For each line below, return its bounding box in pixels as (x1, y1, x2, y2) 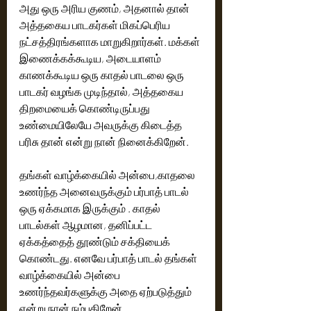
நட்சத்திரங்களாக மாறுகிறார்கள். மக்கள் (19, 34, 202, 48)
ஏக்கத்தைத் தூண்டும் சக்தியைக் (19, 234, 172, 248)
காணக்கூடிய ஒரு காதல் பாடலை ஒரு (19, 67, 186, 81)
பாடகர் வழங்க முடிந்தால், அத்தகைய (19, 84, 185, 98)
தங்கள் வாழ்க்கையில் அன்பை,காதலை (19, 167, 197, 181)
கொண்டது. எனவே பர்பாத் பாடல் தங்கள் (19, 251, 199, 264)
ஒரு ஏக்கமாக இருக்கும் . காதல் (19, 201, 162, 215)
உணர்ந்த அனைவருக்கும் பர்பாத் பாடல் (19, 184, 191, 198)
